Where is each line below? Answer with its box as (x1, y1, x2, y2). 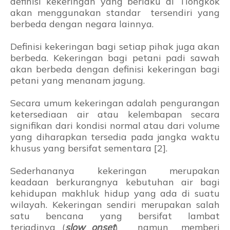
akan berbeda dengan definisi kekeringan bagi (10, 63, 220, 75)
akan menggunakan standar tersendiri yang (10, 7, 220, 19)
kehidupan (10, 187, 62, 200)
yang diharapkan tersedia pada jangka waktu (10, 131, 220, 143)
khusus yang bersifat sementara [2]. (10, 142, 167, 155)
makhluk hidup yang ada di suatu (61, 187, 220, 200)
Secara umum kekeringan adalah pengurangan (10, 97, 220, 109)
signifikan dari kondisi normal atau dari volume (10, 120, 220, 132)
